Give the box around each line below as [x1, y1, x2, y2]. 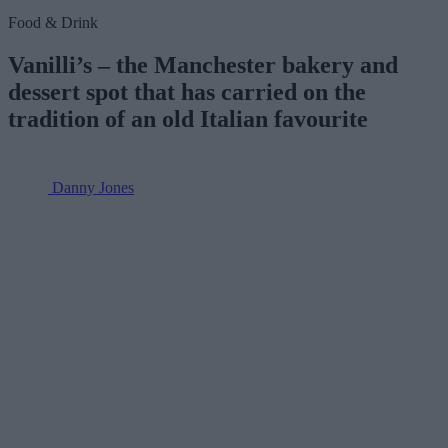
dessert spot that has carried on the [8, 79, 366, 106]
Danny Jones [52, 179, 134, 197]
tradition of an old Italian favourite [8, 106, 368, 133]
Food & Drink [8, 14, 98, 32]
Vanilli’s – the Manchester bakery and [8, 52, 398, 79]
